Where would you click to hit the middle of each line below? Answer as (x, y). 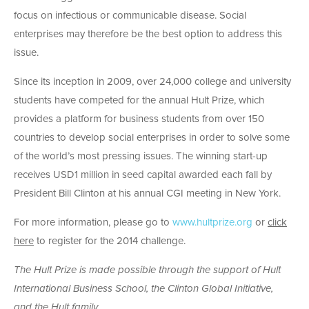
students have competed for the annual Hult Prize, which (139, 101)
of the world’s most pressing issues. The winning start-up (141, 157)
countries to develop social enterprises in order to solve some (152, 138)
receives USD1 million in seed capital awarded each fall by (143, 175)
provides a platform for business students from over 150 (139, 119)
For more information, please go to (93, 223)
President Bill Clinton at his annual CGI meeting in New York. (147, 194)
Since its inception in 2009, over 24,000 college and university (152, 82)
